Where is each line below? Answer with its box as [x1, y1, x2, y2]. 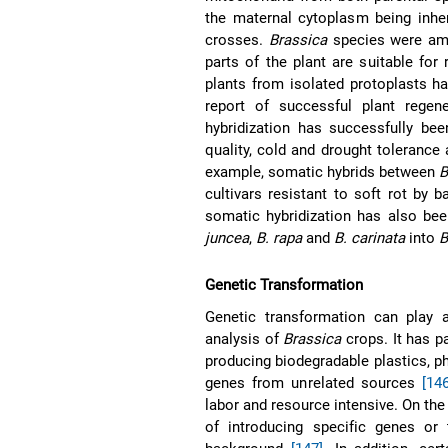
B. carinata [334, 228, 406, 247]
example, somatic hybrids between [205, 162, 440, 181]
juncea [205, 228, 250, 247]
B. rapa [256, 228, 303, 247]
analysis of [205, 329, 284, 348]
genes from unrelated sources [205, 373, 423, 392]
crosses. [205, 30, 269, 49]
